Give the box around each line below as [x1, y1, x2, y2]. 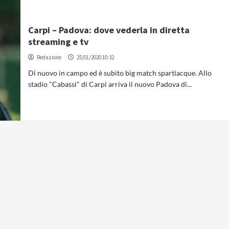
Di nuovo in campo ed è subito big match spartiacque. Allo [28, 68, 212, 77]
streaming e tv [28, 35, 89, 48]
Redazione [37, 53, 62, 61]
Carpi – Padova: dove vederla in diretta [28, 24, 190, 36]
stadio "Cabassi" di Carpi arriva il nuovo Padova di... [28, 79, 192, 88]
